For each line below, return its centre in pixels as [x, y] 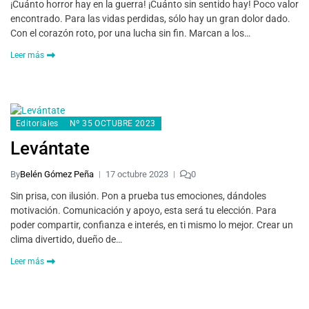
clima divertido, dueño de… [66, 239]
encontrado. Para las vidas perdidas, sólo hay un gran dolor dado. [150, 19]
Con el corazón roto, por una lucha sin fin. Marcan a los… [130, 33]
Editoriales [37, 123]
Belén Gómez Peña [57, 174]
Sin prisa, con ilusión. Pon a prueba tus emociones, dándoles [138, 196]
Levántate [50, 148]
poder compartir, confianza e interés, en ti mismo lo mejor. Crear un [152, 225]
